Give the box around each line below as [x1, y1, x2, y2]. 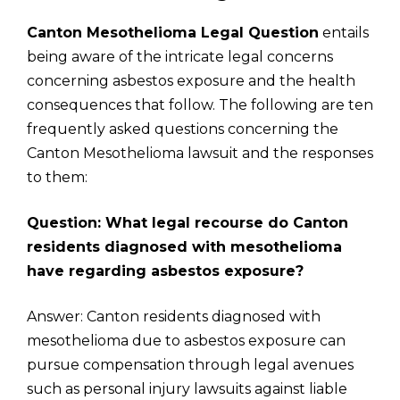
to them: [27, 169, 87, 186]
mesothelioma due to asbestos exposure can [27, 332, 346, 349]
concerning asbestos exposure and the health [27, 72, 355, 89]
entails [319, 24, 369, 41]
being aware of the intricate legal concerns [27, 48, 333, 65]
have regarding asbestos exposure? [27, 262, 304, 279]
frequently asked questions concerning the [27, 121, 338, 137]
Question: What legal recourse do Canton [27, 214, 348, 231]
